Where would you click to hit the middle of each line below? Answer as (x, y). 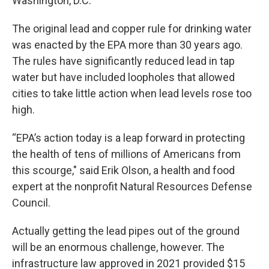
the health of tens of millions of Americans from (126, 154)
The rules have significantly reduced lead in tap (123, 61)
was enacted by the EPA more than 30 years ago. (127, 45)
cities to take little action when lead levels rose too (132, 93)
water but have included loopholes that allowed (123, 77)
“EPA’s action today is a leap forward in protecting (128, 138)
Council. (31, 203)
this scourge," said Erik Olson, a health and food (123, 170)
